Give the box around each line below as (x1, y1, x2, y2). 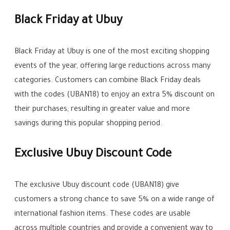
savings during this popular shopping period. (14, 120, 163, 129)
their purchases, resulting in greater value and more (14, 106, 190, 114)
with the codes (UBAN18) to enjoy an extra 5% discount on (14, 91, 215, 100)
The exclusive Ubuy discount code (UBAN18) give (14, 182, 180, 190)
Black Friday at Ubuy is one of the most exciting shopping (14, 48, 210, 57)
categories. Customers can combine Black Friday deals (14, 77, 201, 86)
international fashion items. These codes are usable (14, 210, 191, 219)
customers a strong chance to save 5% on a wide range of (14, 196, 215, 205)
